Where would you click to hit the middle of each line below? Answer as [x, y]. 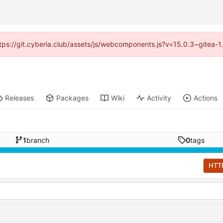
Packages [73, 98]
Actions [206, 98]
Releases [20, 98]
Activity [159, 98]
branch [38, 140]
